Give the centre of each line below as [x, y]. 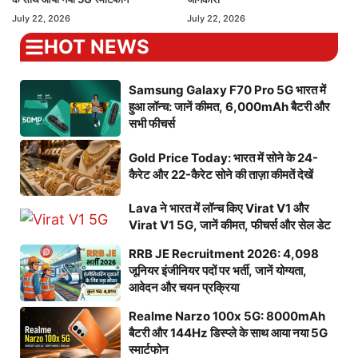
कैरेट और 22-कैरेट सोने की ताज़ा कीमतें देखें [221, 174]
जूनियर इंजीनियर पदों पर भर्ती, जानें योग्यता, [217, 271]
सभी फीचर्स [151, 123]
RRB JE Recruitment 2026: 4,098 [223, 254]
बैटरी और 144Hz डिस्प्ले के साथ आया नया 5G [228, 333]
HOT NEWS [97, 46]
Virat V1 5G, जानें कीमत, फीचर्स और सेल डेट [229, 225]
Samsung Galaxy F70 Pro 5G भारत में [227, 89]
